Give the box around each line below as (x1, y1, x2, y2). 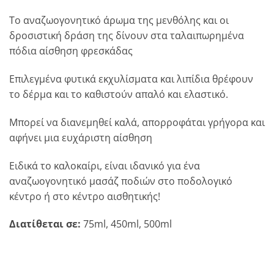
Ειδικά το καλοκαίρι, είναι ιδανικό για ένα (9, 158, 200, 172)
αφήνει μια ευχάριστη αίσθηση (9, 130, 152, 144)
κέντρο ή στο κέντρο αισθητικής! (9, 189, 160, 203)
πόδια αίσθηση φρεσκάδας (9, 44, 133, 58)
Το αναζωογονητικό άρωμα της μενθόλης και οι (9, 13, 229, 28)
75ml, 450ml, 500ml (83, 217, 172, 231)
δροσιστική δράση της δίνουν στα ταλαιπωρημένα (9, 29, 244, 43)
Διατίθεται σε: (9, 217, 83, 231)
